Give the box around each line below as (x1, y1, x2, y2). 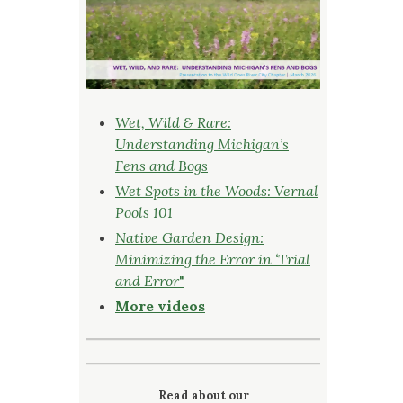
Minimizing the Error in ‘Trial (115, 249, 310, 268)
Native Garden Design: (115, 228, 264, 246)
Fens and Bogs (115, 156, 208, 175)
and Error (115, 271, 179, 290)
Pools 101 (115, 202, 173, 221)
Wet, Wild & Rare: (115, 112, 231, 131)
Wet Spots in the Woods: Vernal (115, 181, 318, 200)
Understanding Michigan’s (115, 134, 289, 153)
